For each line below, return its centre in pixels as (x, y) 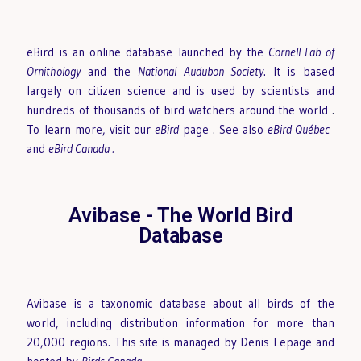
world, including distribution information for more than (180, 323)
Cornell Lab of (301, 52)
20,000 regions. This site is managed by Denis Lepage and (180, 342)
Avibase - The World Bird (180, 216)
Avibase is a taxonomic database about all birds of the (180, 304)
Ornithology (54, 72)
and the (110, 72)
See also (241, 130)
